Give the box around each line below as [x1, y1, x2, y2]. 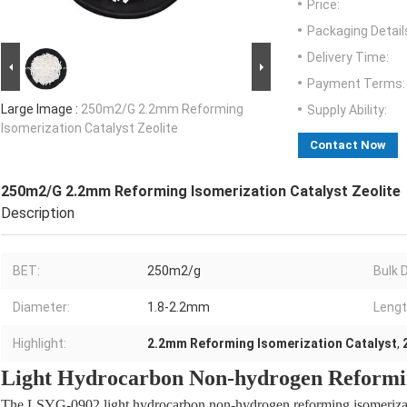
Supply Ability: [307, 103, 387, 118]
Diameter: [13, 300, 70, 315]
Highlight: [13, 336, 66, 352]
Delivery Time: [307, 50, 389, 65]
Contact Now [310, 138, 386, 153]
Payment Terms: [307, 76, 405, 92]
